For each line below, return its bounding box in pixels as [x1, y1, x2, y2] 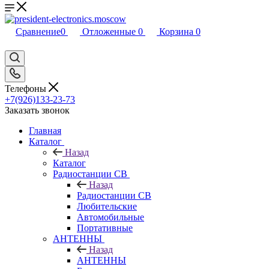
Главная [29, 125, 61, 136]
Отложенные [82, 26, 136, 37]
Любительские [77, 201, 137, 211]
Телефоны [5, 83, 49, 94]
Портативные [77, 222, 133, 233]
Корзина [159, 26, 193, 37]
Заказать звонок [5, 104, 70, 115]
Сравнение [16, 26, 61, 37]
